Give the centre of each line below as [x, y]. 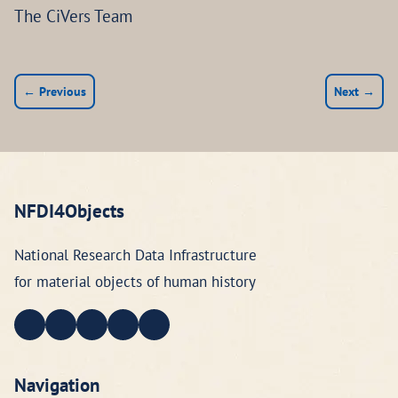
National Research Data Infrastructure [135, 255]
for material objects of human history [135, 282]
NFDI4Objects [69, 211]
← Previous [55, 91]
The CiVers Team [73, 16]
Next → [354, 91]
